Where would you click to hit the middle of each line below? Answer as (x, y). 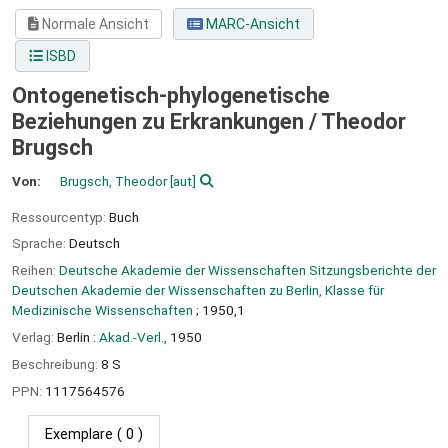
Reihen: (35, 270)
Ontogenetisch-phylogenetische (171, 96)
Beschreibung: (56, 363)
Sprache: (40, 243)
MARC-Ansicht (251, 24)
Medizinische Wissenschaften (102, 310)
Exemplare (79, 435)
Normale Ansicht (94, 24)
